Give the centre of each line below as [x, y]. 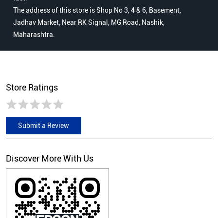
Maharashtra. [34, 35]
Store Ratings [32, 88]
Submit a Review [44, 126]
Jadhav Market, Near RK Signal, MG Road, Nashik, [89, 23]
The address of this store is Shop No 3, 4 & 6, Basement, [97, 10]
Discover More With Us [50, 159]
